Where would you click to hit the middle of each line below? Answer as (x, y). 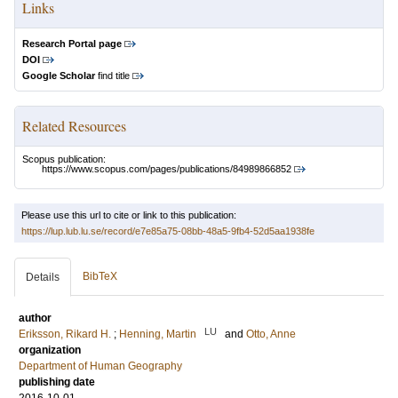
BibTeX (100, 277)
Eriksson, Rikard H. (65, 334)
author (35, 318)
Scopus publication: (64, 159)
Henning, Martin (158, 334)
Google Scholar (59, 76)
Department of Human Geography (100, 366)
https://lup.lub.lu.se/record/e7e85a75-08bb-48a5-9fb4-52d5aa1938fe (168, 231)
